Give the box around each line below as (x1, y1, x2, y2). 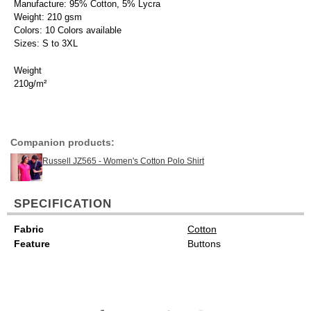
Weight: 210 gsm (14, 12, 82, 23)
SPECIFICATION (14, 197, 112, 211)
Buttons (187, 238, 221, 250)
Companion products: (10, 137, 115, 149)
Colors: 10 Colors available (14, 25, 121, 36)
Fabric (14, 224, 44, 235)
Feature (14, 238, 50, 250)
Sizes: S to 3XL (14, 38, 78, 49)
